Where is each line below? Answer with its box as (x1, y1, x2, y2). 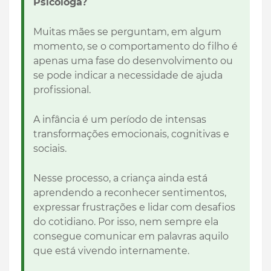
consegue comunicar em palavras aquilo (33, 230, 229, 243)
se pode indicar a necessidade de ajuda (33, 70, 223, 82)
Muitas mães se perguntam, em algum (33, 26, 221, 38)
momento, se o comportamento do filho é (33, 41, 238, 53)
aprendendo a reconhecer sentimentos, (33, 187, 226, 199)
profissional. (33, 84, 93, 96)
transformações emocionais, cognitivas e (33, 128, 229, 140)
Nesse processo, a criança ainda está (33, 172, 207, 184)
